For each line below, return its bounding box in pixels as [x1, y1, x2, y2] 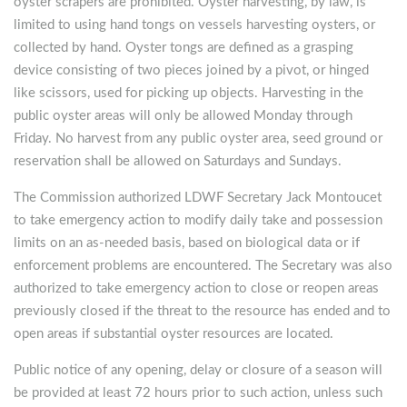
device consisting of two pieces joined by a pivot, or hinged [14, 64, 369, 78]
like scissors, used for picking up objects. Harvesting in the [14, 86, 363, 101]
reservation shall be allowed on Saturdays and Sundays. [14, 154, 342, 169]
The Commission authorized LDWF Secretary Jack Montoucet [14, 191, 382, 205]
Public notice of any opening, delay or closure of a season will [14, 363, 382, 378]
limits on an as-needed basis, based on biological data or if [14, 236, 360, 251]
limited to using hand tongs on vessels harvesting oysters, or [14, 18, 375, 33]
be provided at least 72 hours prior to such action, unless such [14, 386, 382, 401]
